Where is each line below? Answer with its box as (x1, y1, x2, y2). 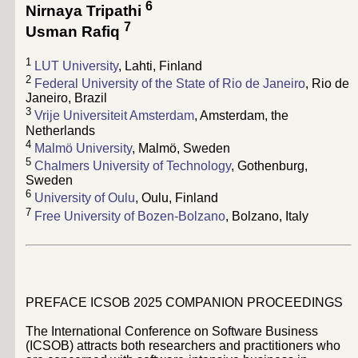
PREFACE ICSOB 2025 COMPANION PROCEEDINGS (26, 296, 343, 309)
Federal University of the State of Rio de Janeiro (34, 77, 305, 91)
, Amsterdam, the (194, 109, 288, 123)
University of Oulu (34, 191, 135, 205)
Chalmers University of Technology (34, 159, 231, 173)
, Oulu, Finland (135, 191, 218, 205)
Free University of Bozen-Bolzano (34, 209, 225, 223)
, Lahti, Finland (118, 59, 202, 74)
